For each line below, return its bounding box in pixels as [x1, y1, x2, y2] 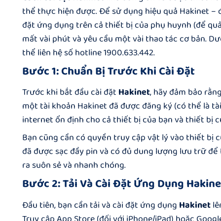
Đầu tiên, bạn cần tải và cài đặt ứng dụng [22, 198, 179, 212]
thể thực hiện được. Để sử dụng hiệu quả [22, 4, 180, 18]
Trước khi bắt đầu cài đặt [22, 85, 118, 100]
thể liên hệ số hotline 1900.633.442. [22, 46, 155, 60]
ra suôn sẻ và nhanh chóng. [22, 158, 126, 173]
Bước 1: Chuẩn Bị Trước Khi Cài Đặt [22, 63, 195, 80]
